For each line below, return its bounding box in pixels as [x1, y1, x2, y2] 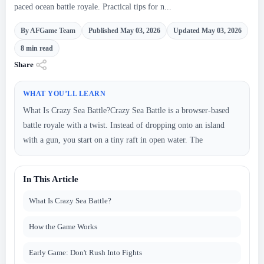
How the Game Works [29, 222, 97, 231]
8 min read [21, 44, 53, 52]
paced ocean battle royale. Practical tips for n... [14, 2, 171, 11]
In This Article [23, 174, 78, 184]
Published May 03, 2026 [88, 26, 160, 35]
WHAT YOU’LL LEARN [23, 90, 106, 98]
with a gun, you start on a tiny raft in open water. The [23, 136, 203, 144]
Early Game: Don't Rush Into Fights [29, 248, 142, 257]
